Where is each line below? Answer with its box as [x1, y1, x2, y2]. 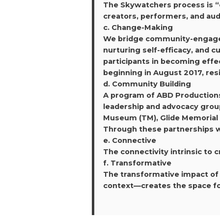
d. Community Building [103, 79, 191, 88]
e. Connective [103, 136, 156, 145]
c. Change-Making [103, 23, 173, 32]
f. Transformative [103, 158, 171, 167]
